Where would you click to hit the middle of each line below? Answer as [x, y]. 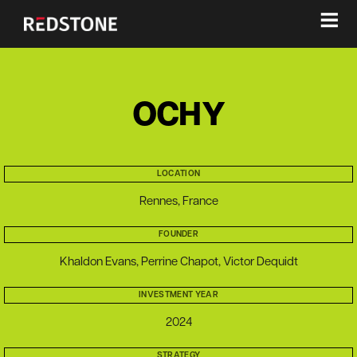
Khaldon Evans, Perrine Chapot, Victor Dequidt [178, 263]
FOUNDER [178, 235]
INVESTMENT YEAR [178, 295]
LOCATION [178, 174]
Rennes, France [178, 202]
